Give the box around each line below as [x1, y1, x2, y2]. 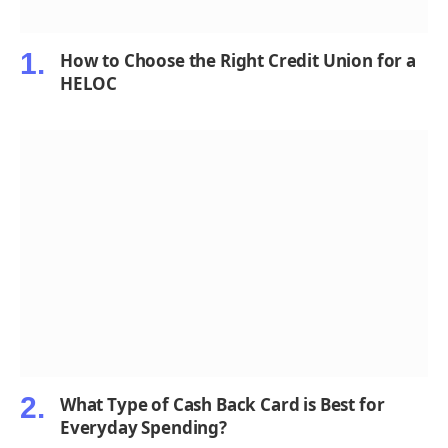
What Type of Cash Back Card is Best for [60, 393, 385, 417]
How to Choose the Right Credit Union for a [60, 48, 416, 72]
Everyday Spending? [60, 416, 227, 440]
